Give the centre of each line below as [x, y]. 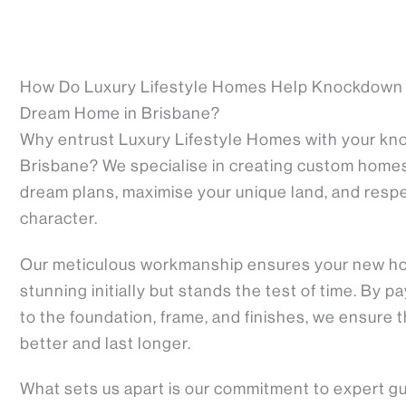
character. [59, 219]
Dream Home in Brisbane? [120, 114]
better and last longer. [106, 343]
